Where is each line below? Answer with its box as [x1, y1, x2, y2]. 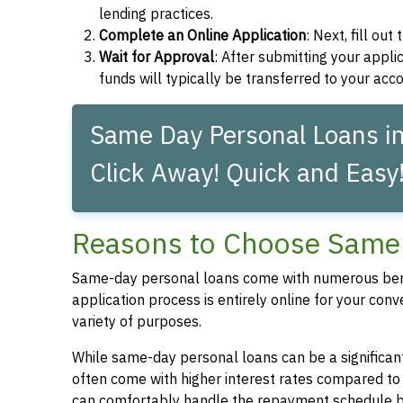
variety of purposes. [72, 310, 201, 333]
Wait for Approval [99, 46, 214, 68]
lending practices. [99, 3, 213, 25]
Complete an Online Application [99, 24, 306, 47]
